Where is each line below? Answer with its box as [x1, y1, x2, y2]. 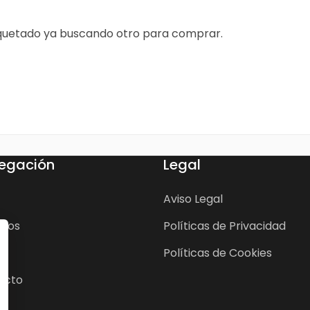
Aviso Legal [163, 191, 223, 208]
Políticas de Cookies [163, 245, 272, 262]
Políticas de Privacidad [163, 218, 286, 235]
